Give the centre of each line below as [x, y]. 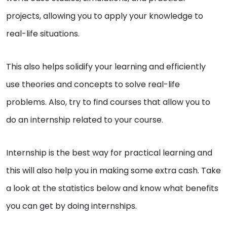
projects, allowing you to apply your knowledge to [105, 16]
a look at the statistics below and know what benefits [112, 188]
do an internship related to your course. [85, 120]
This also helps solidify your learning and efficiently [106, 67]
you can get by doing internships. [72, 206]
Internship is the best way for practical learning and [109, 153]
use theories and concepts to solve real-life [93, 85]
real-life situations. [43, 34]
